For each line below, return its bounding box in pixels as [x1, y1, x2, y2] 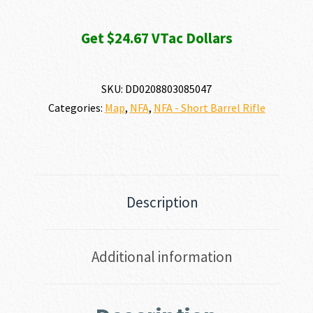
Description [126, 193, 198, 212]
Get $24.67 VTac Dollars [80, 29, 233, 48]
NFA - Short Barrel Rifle [153, 101, 265, 115]
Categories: [48, 101, 105, 115]
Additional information [92, 247, 233, 267]
